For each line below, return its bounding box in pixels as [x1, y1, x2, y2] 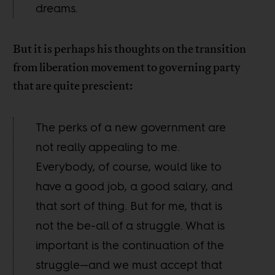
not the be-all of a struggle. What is [36, 217, 225, 234]
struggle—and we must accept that [36, 257, 223, 273]
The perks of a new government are [36, 119, 227, 136]
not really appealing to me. [36, 139, 180, 155]
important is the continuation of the [36, 237, 225, 254]
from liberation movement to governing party [13, 60, 241, 76]
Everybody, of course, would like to [36, 158, 222, 175]
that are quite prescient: [13, 79, 133, 94]
